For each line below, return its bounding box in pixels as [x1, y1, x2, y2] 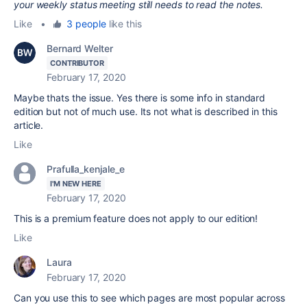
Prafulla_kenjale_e [47, 162, 125, 175]
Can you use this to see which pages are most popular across [14, 291, 286, 304]
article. [14, 119, 47, 131]
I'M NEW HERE [50, 178, 101, 188]
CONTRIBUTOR [50, 58, 105, 68]
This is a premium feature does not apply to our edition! [14, 212, 258, 224]
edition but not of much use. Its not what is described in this [14, 105, 278, 117]
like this [106, 17, 142, 29]
